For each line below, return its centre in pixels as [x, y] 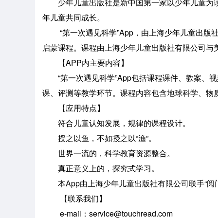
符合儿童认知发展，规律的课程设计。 [116, 123]
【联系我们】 [74, 198]
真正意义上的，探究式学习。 [101, 168]
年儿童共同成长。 [73, 17]
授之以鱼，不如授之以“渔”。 [99, 138]
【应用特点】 [73, 108]
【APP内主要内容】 [85, 63]
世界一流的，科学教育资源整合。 [109, 153]
